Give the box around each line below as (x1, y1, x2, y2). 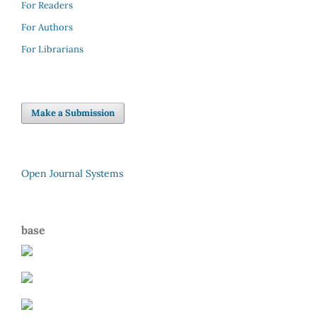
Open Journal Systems (21, 166, 123, 180)
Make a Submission (31, 106, 115, 119)
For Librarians (21, 42, 83, 55)
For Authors (21, 21, 73, 33)
